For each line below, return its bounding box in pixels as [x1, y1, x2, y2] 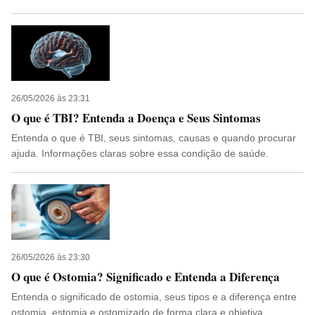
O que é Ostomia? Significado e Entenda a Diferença [11, 268, 280, 285]
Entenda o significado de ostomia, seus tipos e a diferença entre [11, 291, 297, 302]
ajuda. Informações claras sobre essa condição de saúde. [11, 148, 269, 159]
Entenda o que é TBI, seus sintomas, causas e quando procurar [11, 132, 296, 143]
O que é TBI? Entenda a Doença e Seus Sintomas [11, 109, 261, 127]
